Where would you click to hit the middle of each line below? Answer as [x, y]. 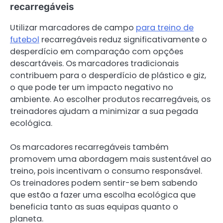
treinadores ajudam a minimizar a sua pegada [104, 111]
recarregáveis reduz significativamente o [123, 40]
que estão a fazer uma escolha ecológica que [103, 195]
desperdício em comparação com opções [97, 52]
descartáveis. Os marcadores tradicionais [94, 64]
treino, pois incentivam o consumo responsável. [106, 171]
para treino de [165, 28]
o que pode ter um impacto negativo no [92, 88]
